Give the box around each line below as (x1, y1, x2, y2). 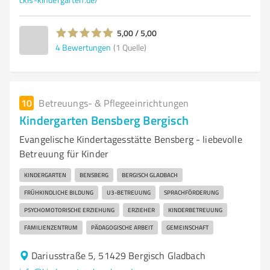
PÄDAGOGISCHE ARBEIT (91, 223, 153, 231)
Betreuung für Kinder (19, 147, 108, 160)
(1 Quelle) (113, 41, 146, 53)
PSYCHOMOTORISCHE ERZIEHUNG (24, 206, 115, 214)
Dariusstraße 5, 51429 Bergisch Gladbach (31, 249, 206, 262)
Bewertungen (62, 41, 111, 53)
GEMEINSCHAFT (166, 223, 209, 231)
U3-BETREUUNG (107, 188, 151, 196)
